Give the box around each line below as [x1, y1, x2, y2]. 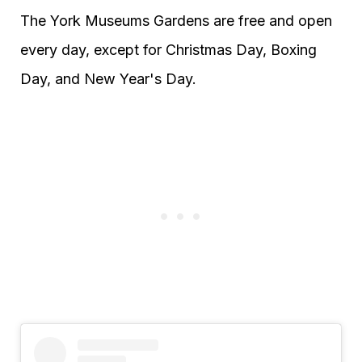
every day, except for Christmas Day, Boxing [20, 40, 317, 58]
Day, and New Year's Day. [20, 69, 196, 87]
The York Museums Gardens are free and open [20, 11, 332, 29]
